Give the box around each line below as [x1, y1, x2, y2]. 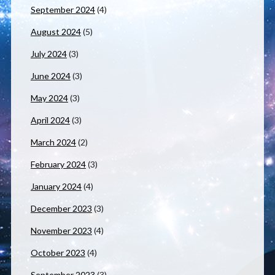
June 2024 [30, 71, 71, 82]
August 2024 [30, 26, 81, 37]
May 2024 [30, 93, 68, 104]
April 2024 [30, 115, 70, 126]
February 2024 [30, 159, 86, 170]
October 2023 [30, 247, 85, 258]
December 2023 [30, 203, 92, 214]
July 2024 [30, 48, 67, 60]
